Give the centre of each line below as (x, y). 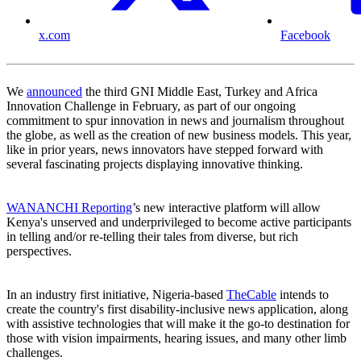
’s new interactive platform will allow (226, 208)
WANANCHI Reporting (69, 208)
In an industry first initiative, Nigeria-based (116, 295)
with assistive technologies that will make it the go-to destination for (178, 324)
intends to (303, 295)
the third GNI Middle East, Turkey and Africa (200, 92)
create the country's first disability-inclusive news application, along (177, 309)
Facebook (305, 35)
